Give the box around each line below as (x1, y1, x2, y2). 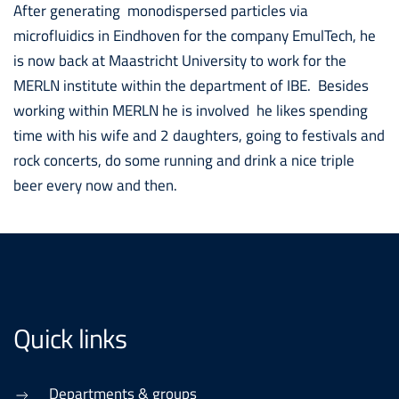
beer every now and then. (13, 174, 177, 197)
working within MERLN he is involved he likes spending (13, 99, 368, 122)
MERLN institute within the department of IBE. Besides (13, 74, 369, 97)
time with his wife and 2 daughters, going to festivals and (13, 124, 385, 147)
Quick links (13, 318, 126, 360)
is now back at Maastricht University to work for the (13, 49, 346, 72)
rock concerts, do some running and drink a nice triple (13, 149, 354, 172)
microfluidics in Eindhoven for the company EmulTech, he (13, 24, 376, 47)
